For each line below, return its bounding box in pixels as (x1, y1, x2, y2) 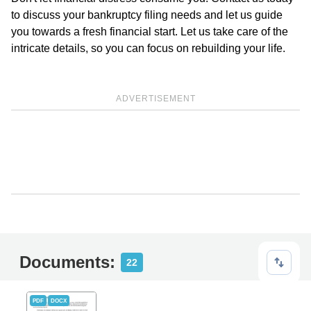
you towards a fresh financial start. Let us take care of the (11, 26, 288, 37)
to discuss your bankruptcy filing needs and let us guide (11, 9, 283, 21)
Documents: (19, 253, 115, 271)
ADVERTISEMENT (115, 94, 196, 103)
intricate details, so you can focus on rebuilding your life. (11, 42, 285, 54)
